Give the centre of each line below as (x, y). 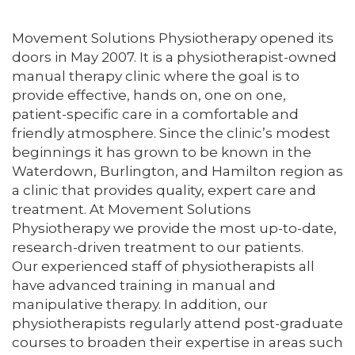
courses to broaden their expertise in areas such (177, 343)
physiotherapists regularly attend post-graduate (177, 324)
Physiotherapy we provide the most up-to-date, (174, 229)
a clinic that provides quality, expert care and (164, 191)
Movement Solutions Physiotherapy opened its (173, 38)
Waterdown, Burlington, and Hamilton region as (177, 172)
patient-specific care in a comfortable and (155, 115)
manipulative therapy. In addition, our (140, 305)
